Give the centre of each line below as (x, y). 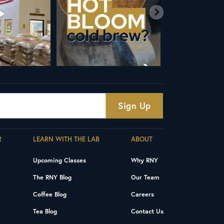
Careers (143, 194)
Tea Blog (45, 211)
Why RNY (145, 160)
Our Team (145, 177)
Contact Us (147, 211)
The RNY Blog (52, 177)
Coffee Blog (50, 194)
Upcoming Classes (60, 160)
